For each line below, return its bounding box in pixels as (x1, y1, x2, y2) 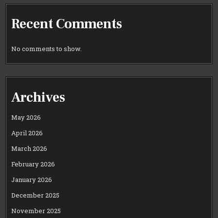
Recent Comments (11, 15, 123, 33)
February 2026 (11, 159, 55, 168)
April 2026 (11, 128, 43, 137)
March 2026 (11, 144, 48, 153)
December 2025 (11, 190, 60, 200)
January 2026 (11, 175, 53, 184)
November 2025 (11, 206, 61, 215)
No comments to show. (11, 44, 82, 54)
